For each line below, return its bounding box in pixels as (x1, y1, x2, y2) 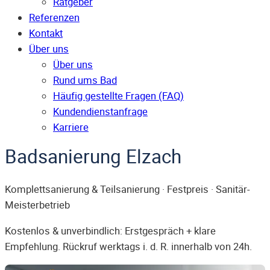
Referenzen (29, 11, 80, 25)
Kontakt (29, 27, 63, 40)
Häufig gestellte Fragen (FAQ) (53, 89, 184, 103)
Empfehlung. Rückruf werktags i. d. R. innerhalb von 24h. (5, 239, 252, 253)
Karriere (53, 121, 89, 134)
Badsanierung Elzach (5, 143, 181, 169)
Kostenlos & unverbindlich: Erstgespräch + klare (5, 224, 216, 237)
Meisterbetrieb (5, 198, 70, 212)
